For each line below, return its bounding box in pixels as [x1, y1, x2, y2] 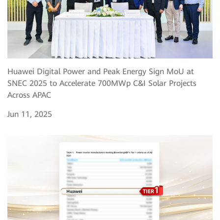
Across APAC [7, 90, 51, 100]
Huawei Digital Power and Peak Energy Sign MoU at [7, 66, 194, 76]
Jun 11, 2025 [7, 109, 52, 119]
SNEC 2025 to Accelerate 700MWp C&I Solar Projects [7, 78, 196, 88]
